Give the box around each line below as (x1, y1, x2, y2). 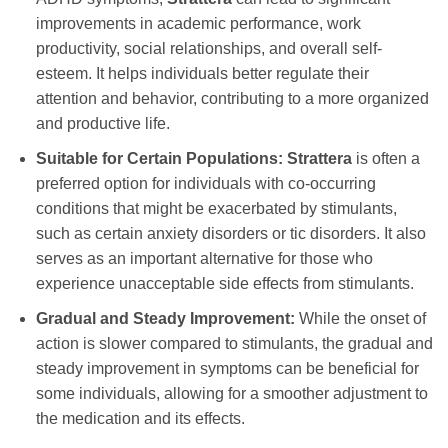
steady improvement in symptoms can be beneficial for (35, 359, 419, 377)
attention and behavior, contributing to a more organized (35, 90, 429, 108)
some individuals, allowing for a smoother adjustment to (35, 384, 428, 402)
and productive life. (35, 115, 170, 133)
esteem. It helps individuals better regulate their (35, 65, 369, 83)
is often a (351, 149, 420, 167)
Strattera (286, 149, 352, 167)
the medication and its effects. (35, 409, 245, 427)
